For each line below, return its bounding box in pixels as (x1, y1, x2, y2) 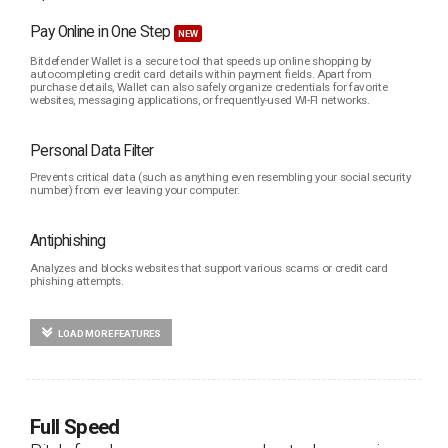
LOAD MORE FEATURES (56, 328, 161, 340)
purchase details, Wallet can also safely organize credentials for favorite (30, 79, 388, 94)
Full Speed (30, 415, 120, 440)
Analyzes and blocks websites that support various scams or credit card (30, 260, 388, 275)
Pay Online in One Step (30, 23, 174, 42)
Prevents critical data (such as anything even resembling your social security (30, 170, 411, 185)
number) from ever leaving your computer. (30, 183, 240, 198)
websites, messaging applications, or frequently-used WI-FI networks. (30, 92, 370, 107)
